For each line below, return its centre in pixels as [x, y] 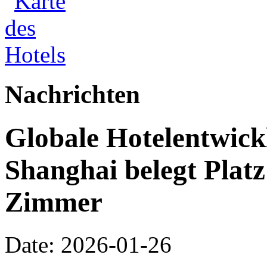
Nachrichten [72, 94]
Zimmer [54, 202]
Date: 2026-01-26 [88, 244]
